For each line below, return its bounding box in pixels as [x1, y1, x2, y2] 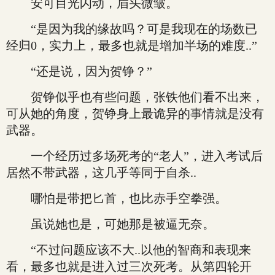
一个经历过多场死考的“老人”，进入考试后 [6, 149, 263, 163]
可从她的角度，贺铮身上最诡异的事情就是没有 [6, 107, 264, 120]
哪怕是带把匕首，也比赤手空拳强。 [6, 192, 227, 205]
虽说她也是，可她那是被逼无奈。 [6, 217, 215, 231]
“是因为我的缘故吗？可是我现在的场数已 [6, 22, 257, 36]
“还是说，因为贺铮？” [6, 64, 152, 78]
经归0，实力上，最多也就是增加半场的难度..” [6, 39, 257, 52]
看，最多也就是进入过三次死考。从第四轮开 [6, 260, 252, 273]
